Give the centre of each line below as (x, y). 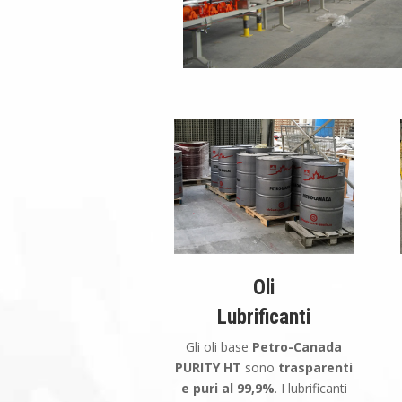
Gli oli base (219, 346)
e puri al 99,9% (227, 388)
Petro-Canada (297, 346)
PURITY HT (210, 367)
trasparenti (316, 367)
